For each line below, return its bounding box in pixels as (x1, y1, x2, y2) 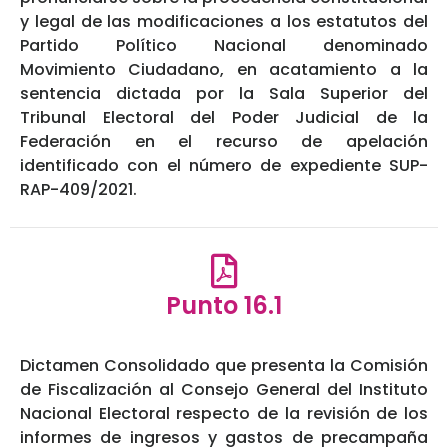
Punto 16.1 (166, 289, 282, 323)
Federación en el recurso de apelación (20, 130, 428, 154)
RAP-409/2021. (20, 178, 137, 202)
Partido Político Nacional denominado (20, 34, 428, 58)
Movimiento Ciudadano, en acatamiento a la (20, 58, 428, 82)
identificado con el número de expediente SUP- (20, 154, 428, 178)
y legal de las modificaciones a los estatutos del (20, 10, 428, 34)
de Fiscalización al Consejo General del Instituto (20, 378, 428, 402)
